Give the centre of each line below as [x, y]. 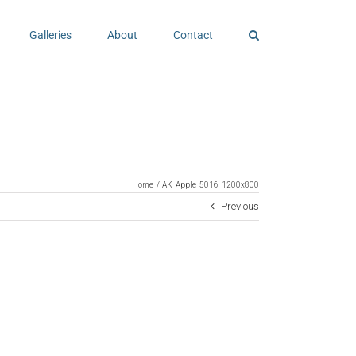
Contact [193, 35]
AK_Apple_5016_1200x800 [211, 184]
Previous [240, 206]
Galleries [50, 35]
